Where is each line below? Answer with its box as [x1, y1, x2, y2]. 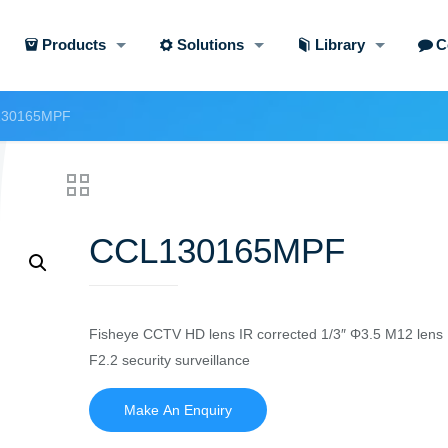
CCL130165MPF [88, 231, 345, 270]
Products [41, 36, 106, 53]
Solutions [176, 36, 244, 53]
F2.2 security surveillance [88, 352, 250, 368]
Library [314, 36, 365, 53]
